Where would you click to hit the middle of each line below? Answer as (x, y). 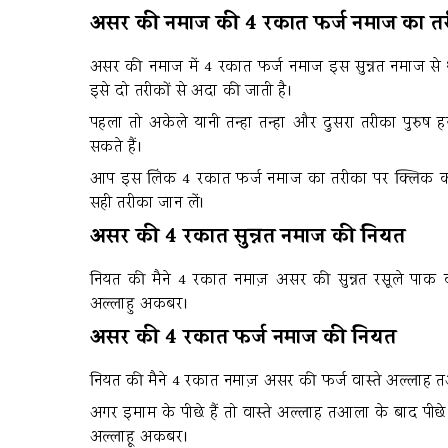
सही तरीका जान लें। (147, 203)
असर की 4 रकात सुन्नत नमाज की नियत (247, 236)
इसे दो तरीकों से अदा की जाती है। (191, 91)
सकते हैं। (116, 147)
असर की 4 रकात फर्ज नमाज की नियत (243, 337)
